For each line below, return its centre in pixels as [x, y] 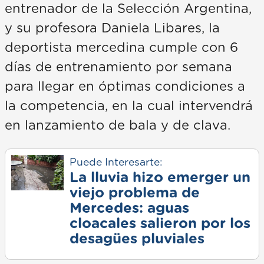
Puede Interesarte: [115, 163]
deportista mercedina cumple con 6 [121, 48]
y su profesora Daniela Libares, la [112, 29]
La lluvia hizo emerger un [160, 178]
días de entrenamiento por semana [118, 67]
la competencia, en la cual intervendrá [129, 106]
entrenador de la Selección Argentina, [128, 9]
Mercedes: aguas [129, 209]
